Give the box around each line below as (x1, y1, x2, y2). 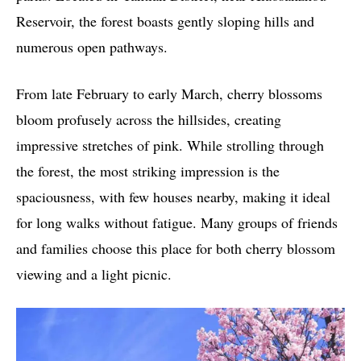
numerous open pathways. (16, 36, 168, 56)
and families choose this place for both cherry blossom (16, 238, 335, 258)
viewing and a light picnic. (16, 263, 172, 284)
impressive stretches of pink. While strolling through (16, 135, 324, 155)
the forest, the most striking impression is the (16, 160, 280, 180)
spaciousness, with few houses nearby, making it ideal (16, 186, 330, 206)
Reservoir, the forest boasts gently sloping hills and (16, 10, 314, 31)
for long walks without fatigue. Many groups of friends (16, 212, 338, 232)
